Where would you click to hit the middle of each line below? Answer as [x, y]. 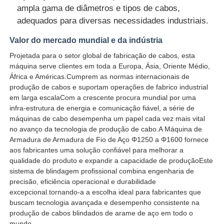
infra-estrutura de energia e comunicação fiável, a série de [102, 108]
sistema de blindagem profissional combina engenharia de [102, 171]
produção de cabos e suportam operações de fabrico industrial [109, 87]
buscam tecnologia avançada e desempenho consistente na [105, 202]
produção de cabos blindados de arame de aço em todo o [101, 213]
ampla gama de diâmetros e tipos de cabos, [99, 8]
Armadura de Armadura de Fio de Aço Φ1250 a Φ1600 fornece [109, 139]
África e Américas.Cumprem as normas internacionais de [100, 76]
